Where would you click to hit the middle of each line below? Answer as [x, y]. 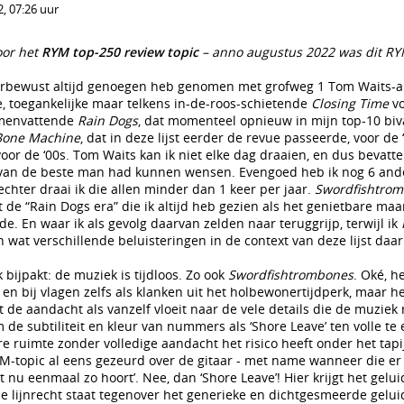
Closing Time [350, 103]
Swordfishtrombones [291, 275]
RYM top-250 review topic [120, 52]
